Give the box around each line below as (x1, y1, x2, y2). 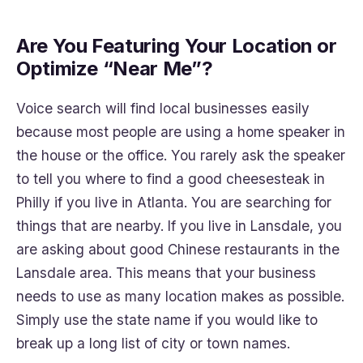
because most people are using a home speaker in (16, 123, 345, 141)
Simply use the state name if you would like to (16, 311, 318, 329)
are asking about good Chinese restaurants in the (16, 241, 340, 258)
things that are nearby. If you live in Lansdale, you (16, 217, 342, 235)
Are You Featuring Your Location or (16, 34, 337, 58)
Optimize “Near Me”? (16, 57, 213, 81)
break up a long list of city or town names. (16, 335, 290, 352)
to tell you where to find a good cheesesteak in (16, 170, 325, 188)
